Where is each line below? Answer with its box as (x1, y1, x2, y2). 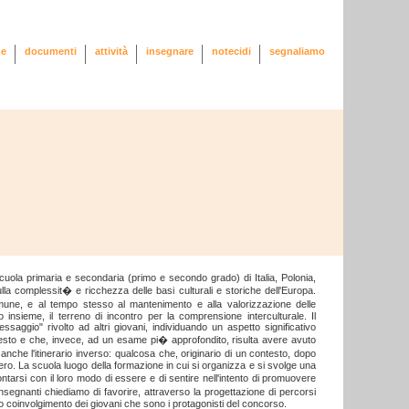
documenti (25, 45, 78, 57)
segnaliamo (269, 45, 326, 57)
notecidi (212, 45, 252, 57)
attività (95, 45, 129, 57)
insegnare (146, 45, 194, 57)
